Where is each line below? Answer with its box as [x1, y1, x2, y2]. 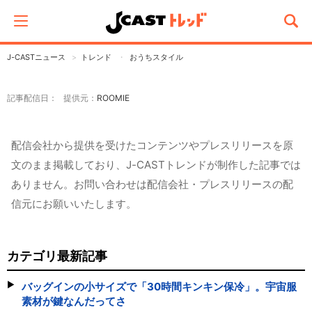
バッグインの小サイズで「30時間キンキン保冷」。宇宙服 [22, 280, 297, 293]
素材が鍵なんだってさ [22, 295, 126, 308]
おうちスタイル [130, 52, 183, 62]
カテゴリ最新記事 [7, 249, 107, 263]
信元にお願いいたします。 [11, 197, 136, 210]
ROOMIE [97, 93, 130, 103]
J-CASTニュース [7, 52, 65, 62]
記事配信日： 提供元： [7, 93, 97, 103]
